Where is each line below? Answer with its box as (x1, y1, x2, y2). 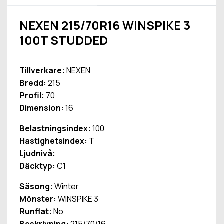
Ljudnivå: (19, 148, 55, 159)
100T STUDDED (19, 32, 108, 49)
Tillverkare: (19, 65, 65, 76)
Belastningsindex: (19, 123, 91, 134)
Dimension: (19, 102, 64, 114)
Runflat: (19, 206, 52, 217)
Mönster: (19, 193, 56, 205)
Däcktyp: (19, 160, 55, 172)
